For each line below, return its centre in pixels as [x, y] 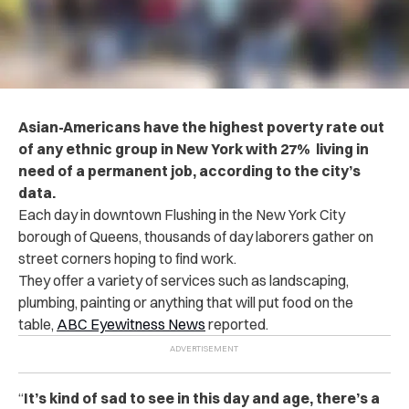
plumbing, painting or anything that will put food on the [186, 303]
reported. [237, 325]
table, [37, 325]
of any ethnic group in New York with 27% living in [194, 149]
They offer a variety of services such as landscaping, [184, 281]
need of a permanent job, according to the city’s [189, 171]
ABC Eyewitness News [131, 325]
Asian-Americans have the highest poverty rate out [201, 127]
